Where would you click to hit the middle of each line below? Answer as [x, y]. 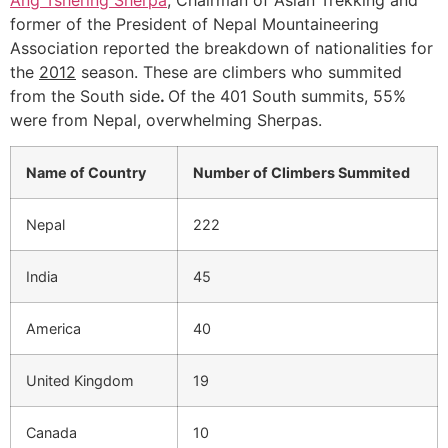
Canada [51, 433]
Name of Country [86, 173]
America [53, 329]
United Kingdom [80, 381]
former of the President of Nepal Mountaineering [194, 23]
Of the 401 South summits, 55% [287, 95]
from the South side [85, 95]
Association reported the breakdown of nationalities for [221, 47]
